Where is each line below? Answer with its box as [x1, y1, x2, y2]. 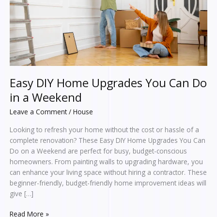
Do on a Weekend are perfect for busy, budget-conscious [10, 146, 187, 155]
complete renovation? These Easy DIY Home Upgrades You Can [10, 135, 205, 145]
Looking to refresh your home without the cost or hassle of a [10, 124, 199, 134]
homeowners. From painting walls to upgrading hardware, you [10, 156, 203, 166]
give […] [10, 188, 33, 198]
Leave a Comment [10, 107, 67, 117]
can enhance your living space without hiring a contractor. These [10, 167, 207, 177]
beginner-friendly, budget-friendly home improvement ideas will [10, 178, 206, 187]
